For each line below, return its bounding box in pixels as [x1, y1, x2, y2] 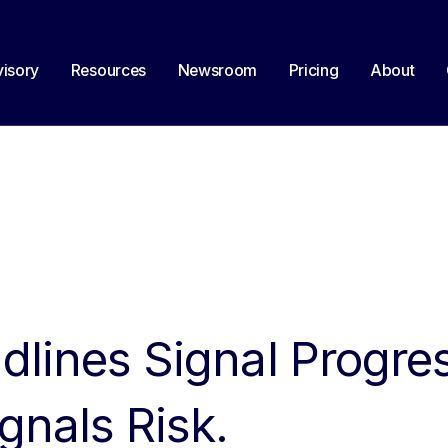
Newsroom [177, 60, 257, 80]
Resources [70, 60, 146, 80]
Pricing [288, 60, 339, 80]
